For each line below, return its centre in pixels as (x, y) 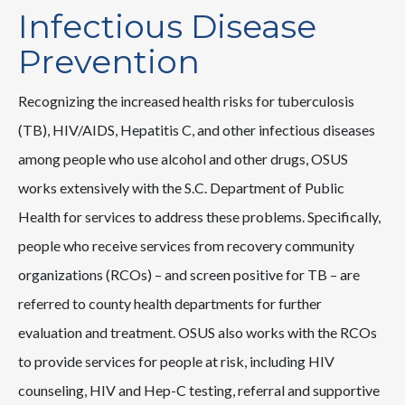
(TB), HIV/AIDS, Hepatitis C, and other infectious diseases (197, 129)
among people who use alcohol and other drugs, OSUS (183, 158)
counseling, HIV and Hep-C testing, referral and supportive (199, 390)
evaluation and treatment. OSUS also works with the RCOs (198, 332)
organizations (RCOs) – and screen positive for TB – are (189, 274)
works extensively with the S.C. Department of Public (181, 187)
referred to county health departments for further (170, 303)
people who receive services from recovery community (186, 245)
